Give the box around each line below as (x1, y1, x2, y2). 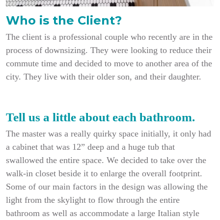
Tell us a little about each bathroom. (6, 110, 195, 124)
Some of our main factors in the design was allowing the (6, 182, 208, 192)
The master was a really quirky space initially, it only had (6, 129, 211, 138)
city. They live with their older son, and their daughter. (6, 72, 201, 82)
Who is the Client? (6, 13, 125, 27)
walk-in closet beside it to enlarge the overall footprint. (6, 168, 202, 178)
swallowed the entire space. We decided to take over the (6, 155, 206, 165)
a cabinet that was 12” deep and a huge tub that (6, 142, 175, 152)
